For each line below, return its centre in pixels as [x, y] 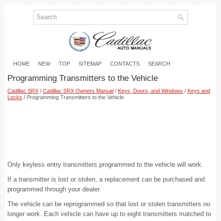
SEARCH [159, 63]
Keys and [199, 91]
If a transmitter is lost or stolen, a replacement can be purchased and [106, 179]
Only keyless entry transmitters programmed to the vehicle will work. [105, 165]
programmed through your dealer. [54, 189]
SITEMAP [90, 63]
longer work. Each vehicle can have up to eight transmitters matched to [109, 214]
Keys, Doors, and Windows [150, 91]
